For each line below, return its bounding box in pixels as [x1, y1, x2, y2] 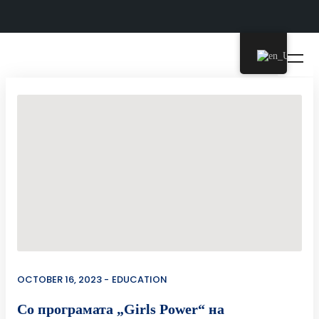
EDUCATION [112, 273, 167, 286]
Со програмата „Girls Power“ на [17, 301, 224, 317]
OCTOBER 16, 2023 [17, 273, 102, 286]
